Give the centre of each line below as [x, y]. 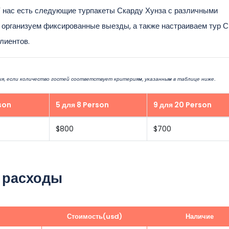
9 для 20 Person [182, 105]
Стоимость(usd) [94, 216]
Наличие [200, 216]
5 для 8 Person [82, 105]
